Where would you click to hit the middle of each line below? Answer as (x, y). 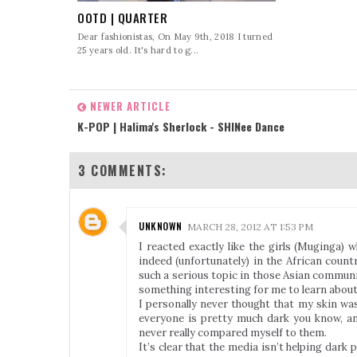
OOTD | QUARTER (122, 18)
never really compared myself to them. (233, 332)
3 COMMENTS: (123, 170)
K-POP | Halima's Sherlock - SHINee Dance (181, 126)
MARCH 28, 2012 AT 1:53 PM (250, 226)
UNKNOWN (161, 226)
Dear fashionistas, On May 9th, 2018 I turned (175, 37)
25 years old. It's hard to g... (138, 51)
